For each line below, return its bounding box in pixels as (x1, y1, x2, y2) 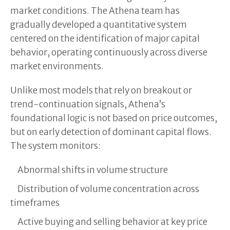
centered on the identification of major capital (10, 32, 200, 44)
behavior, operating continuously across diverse (10, 46, 207, 58)
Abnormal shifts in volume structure (17, 164, 168, 176)
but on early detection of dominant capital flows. (10, 126, 212, 138)
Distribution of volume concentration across (17, 183, 199, 195)
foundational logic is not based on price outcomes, (10, 112, 217, 124)
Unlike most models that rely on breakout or (10, 84, 192, 96)
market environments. (10, 60, 104, 72)
